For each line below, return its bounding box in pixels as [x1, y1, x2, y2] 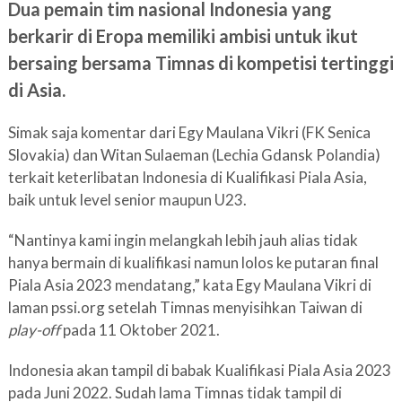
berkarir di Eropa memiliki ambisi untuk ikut [7, 25, 358, 47]
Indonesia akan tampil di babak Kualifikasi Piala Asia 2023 [7, 361, 391, 380]
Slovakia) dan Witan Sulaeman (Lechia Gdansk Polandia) [7, 145, 380, 164]
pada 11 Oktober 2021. [59, 320, 220, 339]
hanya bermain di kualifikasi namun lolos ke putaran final [7, 253, 379, 272]
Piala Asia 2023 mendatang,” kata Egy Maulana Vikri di [7, 275, 371, 294]
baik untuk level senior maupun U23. [7, 190, 247, 209]
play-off [7, 320, 60, 339]
